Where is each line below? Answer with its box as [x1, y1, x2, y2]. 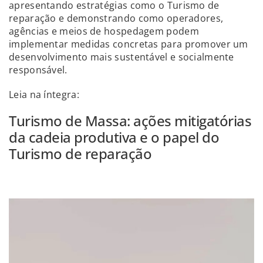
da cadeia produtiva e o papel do [9, 127, 219, 147]
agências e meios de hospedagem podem [9, 24, 199, 38]
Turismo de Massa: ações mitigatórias [9, 110, 251, 130]
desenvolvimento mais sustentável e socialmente [9, 50, 234, 63]
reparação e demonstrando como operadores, [9, 11, 224, 25]
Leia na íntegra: [9, 87, 79, 101]
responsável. [9, 63, 68, 76]
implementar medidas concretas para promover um [9, 37, 248, 50]
